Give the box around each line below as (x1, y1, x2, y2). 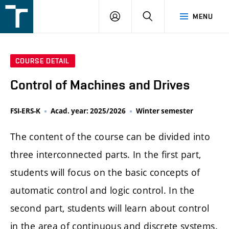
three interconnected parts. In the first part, (10, 148, 201, 161)
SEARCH (152, 12, 180, 20)
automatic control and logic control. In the (10, 184, 195, 197)
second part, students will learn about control (10, 202, 210, 215)
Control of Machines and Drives (10, 77, 190, 93)
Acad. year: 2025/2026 (51, 106, 126, 116)
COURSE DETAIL (15, 57, 70, 65)
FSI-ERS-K (10, 106, 40, 116)
